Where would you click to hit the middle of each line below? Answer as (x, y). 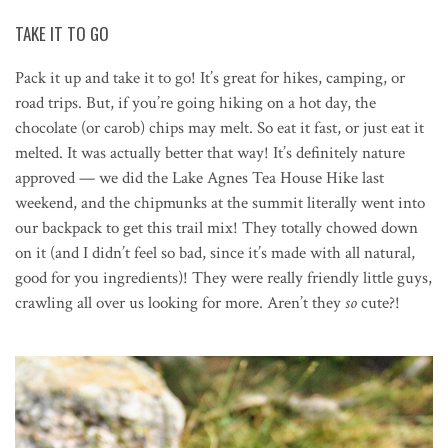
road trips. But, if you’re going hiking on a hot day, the (195, 102)
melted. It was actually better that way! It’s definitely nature (210, 152)
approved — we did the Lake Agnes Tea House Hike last (199, 177)
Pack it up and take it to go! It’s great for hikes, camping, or (210, 77)
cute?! (378, 302)
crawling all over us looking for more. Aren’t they (180, 302)
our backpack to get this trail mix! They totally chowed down (216, 227)
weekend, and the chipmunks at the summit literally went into (220, 202)
